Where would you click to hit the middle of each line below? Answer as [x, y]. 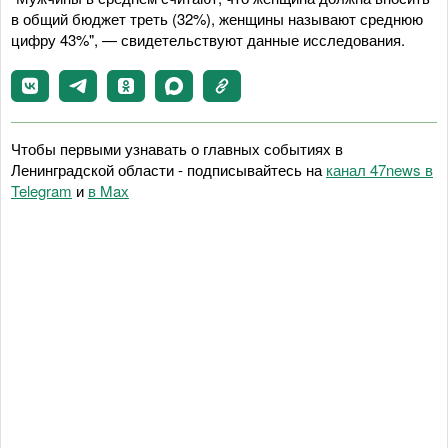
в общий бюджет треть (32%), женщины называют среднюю [217, 18]
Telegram [41, 190]
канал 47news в [379, 169]
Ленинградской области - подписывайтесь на [168, 169]
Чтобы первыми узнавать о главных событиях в [177, 148]
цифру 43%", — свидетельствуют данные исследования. [208, 39]
